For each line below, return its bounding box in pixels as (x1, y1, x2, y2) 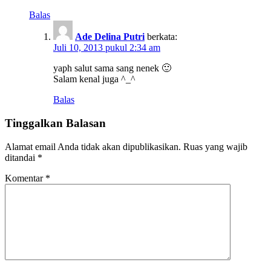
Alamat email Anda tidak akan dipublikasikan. (5, 141, 181, 152)
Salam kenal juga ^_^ (53, 74, 135, 85)
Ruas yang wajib (183, 141, 247, 152)
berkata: (147, 31, 177, 42)
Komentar (5, 172, 45, 183)
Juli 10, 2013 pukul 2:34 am (53, 42, 160, 53)
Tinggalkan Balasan (5, 116, 106, 129)
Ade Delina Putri (75, 31, 145, 42)
